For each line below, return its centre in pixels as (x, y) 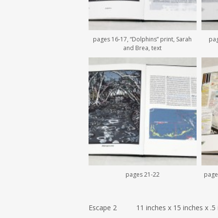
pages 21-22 (142, 175)
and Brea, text (143, 48)
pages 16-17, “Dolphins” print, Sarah (143, 39)
